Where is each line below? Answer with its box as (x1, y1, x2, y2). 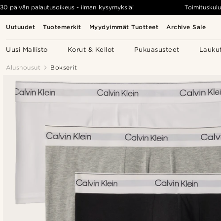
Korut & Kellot (67, 46, 114, 53)
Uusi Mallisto (6, 46, 48, 53)
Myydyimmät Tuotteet (89, 23, 159, 31)
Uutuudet (6, 23, 35, 31)
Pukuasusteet (134, 46, 180, 53)
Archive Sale (166, 23, 206, 31)
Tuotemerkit (43, 23, 81, 31)
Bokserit (50, 64, 77, 71)
